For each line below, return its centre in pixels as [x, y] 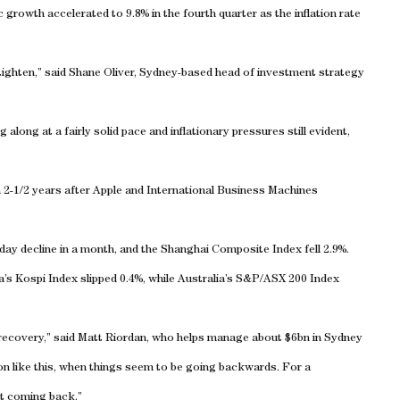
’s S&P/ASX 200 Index [282, 280]
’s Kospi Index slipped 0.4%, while [91, 280]
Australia [201, 280]
